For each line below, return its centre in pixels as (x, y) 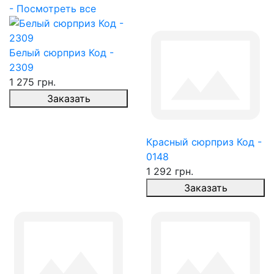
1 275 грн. (32, 82)
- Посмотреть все (53, 9)
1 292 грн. (170, 171)
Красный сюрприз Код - (204, 142)
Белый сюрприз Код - (61, 53)
